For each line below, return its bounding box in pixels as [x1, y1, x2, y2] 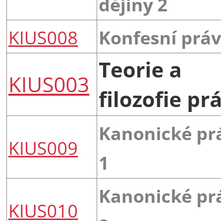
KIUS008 [8, 25, 78, 49]
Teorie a [99, 55, 182, 83]
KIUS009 [8, 136, 78, 160]
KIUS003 [8, 70, 89, 98]
